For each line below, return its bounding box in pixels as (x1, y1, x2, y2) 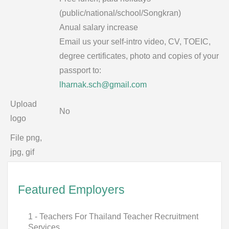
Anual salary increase (59, 23, 138, 32)
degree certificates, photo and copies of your (59, 52, 219, 60)
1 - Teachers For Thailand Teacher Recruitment (28, 212, 198, 221)
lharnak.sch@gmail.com (59, 80, 147, 89)
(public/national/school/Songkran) (59, 9, 181, 17)
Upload (10, 100, 37, 108)
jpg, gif (10, 148, 34, 156)
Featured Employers (18, 183, 125, 196)
